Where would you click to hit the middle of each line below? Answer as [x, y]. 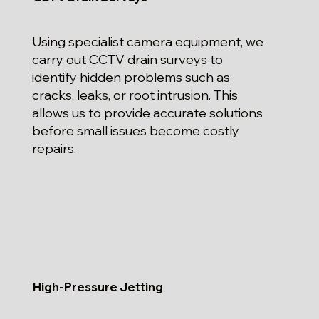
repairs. [54, 149]
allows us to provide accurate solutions [148, 113]
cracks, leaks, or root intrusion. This [135, 95]
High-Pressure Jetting [98, 287]
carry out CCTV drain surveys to [128, 60]
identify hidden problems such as [131, 78]
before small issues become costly [136, 131]
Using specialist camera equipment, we [148, 42]
